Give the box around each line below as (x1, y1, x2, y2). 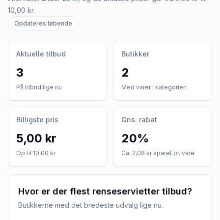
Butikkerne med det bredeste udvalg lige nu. (18, 200, 163, 209)
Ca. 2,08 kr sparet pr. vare (121, 149, 194, 157)
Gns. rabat (121, 115, 157, 124)
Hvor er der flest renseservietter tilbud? (18, 186, 192, 196)
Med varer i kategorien (121, 83, 187, 91)
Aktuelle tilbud (16, 49, 66, 58)
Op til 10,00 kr (16, 149, 55, 157)
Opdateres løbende (14, 19, 72, 27)
